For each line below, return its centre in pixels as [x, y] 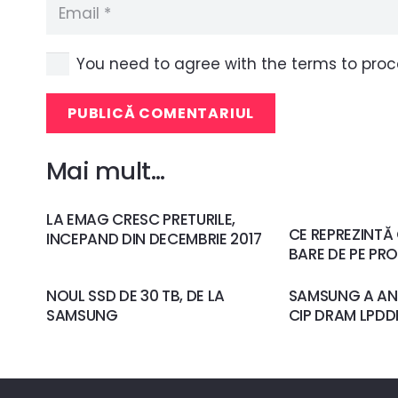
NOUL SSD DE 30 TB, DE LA [135, 296]
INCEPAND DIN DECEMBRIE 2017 [154, 239]
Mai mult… [106, 171]
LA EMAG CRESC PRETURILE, [141, 219]
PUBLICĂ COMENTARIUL [161, 114]
